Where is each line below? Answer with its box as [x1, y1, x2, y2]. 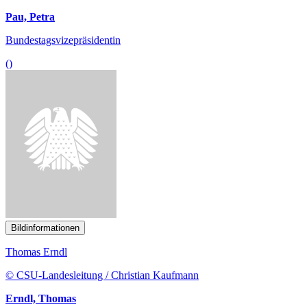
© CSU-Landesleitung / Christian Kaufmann [5, 224, 199, 236]
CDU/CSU [5, 271, 54, 283]
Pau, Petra [5, 10, 55, 23]
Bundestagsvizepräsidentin [5, 34, 121, 46]
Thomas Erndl [5, 201, 67, 213]
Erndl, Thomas [5, 247, 76, 260]
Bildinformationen [11, 177, 79, 188]
